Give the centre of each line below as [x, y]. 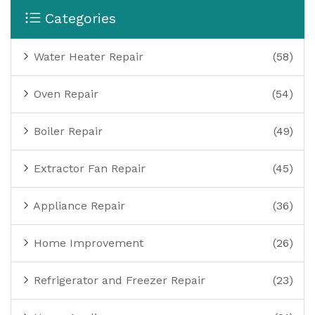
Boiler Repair [66, 131]
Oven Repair [64, 94]
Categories [81, 19]
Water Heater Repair [87, 57]
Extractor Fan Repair [88, 169]
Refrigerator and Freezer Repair [118, 281]
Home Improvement [87, 243]
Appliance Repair [78, 206]
